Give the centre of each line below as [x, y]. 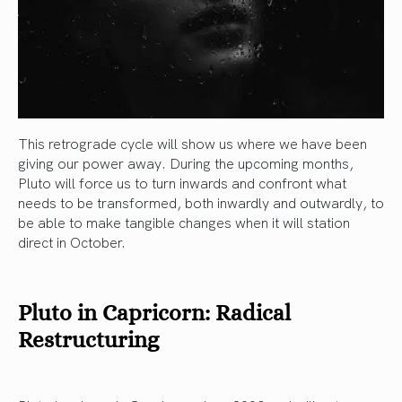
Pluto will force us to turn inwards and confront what [182, 182]
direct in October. [72, 241]
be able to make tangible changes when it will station [184, 221]
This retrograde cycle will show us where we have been [192, 142]
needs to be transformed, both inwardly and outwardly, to [201, 201]
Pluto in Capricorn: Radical [154, 312]
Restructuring [88, 339]
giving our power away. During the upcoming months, [186, 162]
